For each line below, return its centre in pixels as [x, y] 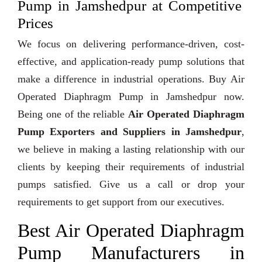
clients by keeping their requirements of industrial [131, 167]
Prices [35, 23]
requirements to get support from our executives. [121, 202]
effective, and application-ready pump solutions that [131, 62]
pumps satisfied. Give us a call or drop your [131, 185]
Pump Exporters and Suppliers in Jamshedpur [130, 132]
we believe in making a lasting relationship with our [131, 149]
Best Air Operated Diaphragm [131, 231]
